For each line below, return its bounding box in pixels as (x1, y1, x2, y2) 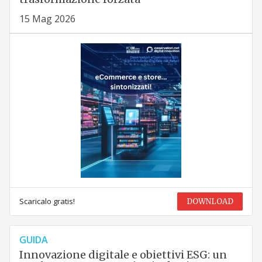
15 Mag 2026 (19, 12, 75, 26)
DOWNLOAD (187, 196, 234, 207)
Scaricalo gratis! (19, 196, 75, 207)
